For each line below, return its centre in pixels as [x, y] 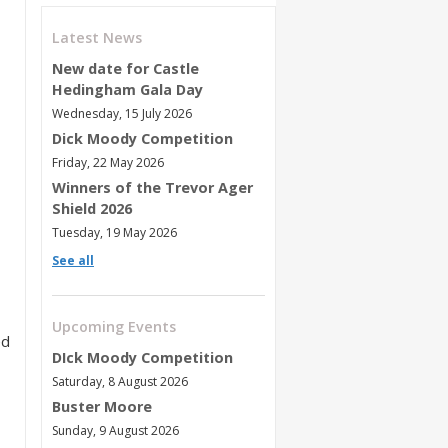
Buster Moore [102, 406]
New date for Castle [125, 68]
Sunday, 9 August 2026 [115, 430]
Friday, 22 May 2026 [108, 162]
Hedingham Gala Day [127, 89]
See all [73, 260]
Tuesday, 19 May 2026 [114, 232]
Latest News [97, 37]
